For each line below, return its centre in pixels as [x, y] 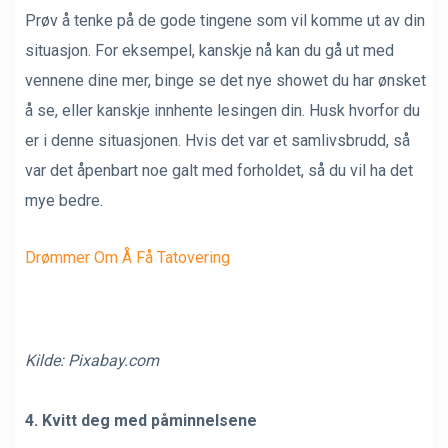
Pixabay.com [113, 360]
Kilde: [46, 360]
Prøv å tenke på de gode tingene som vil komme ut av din [225, 20]
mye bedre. [64, 200]
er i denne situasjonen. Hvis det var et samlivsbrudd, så [217, 140]
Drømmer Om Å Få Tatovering [127, 257]
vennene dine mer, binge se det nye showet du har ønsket [225, 80]
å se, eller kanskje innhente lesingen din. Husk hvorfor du [222, 110]
